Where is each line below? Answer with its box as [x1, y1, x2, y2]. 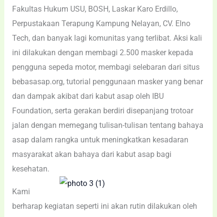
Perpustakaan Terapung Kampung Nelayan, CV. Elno [12, 19, 191, 29]
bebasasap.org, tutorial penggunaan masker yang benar [12, 77, 203, 87]
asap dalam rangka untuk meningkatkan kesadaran [12, 135, 189, 145]
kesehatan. [12, 164, 52, 174]
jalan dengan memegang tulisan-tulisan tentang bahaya [12, 121, 204, 130]
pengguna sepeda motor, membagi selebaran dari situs [12, 62, 200, 72]
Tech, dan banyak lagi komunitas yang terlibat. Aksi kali [12, 33, 202, 43]
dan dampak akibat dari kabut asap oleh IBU [12, 92, 164, 101]
